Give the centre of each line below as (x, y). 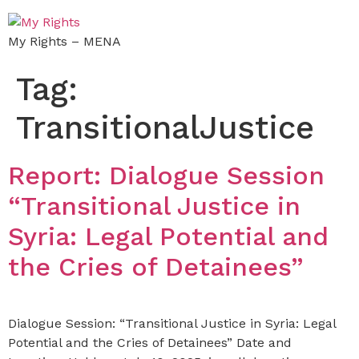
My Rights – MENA (65, 41)
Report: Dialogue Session (166, 175)
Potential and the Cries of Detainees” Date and (150, 343)
